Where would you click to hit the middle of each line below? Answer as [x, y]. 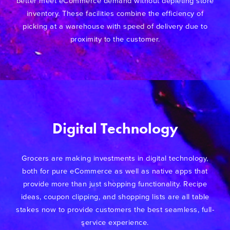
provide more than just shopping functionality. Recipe [115, 184]
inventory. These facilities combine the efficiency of [115, 13]
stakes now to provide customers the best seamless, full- [115, 209]
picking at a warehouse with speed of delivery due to [115, 26]
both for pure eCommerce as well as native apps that [115, 171]
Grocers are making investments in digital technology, [115, 158]
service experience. [115, 222]
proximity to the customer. [115, 39]
